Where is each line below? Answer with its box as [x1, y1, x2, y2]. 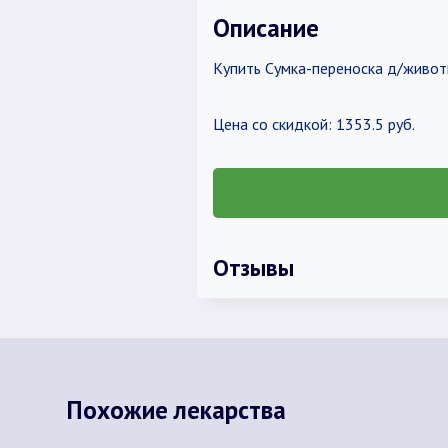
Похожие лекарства [66, 393, 286, 426]
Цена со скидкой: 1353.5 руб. [212, 114, 415, 134]
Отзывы [212, 252, 294, 282]
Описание [212, 11, 319, 44]
